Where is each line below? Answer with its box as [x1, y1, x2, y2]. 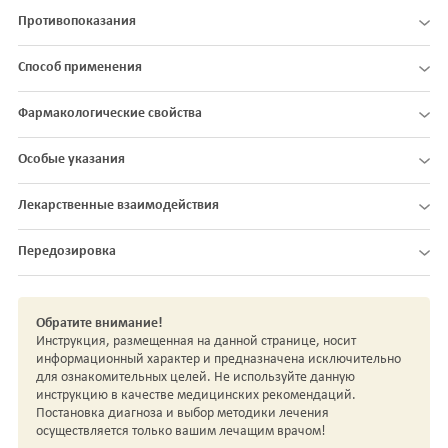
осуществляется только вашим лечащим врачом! [36, 424, 326, 440]
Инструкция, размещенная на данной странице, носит [36, 334, 356, 350]
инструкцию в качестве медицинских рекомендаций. [36, 388, 356, 404]
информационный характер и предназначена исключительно [36, 352, 401, 368]
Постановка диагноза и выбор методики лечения [36, 406, 329, 422]
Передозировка [18, 244, 116, 260]
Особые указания [18, 152, 125, 168]
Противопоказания [18, 14, 136, 30]
